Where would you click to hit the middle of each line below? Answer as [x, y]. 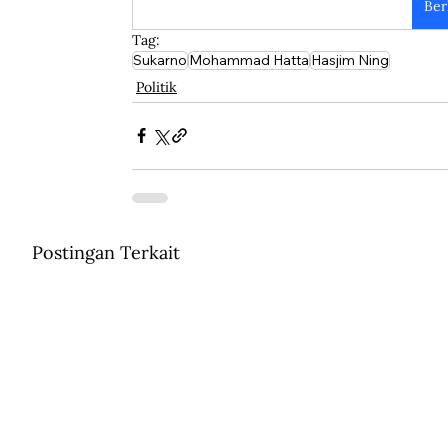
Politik [156, 86]
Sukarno [160, 59]
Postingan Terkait [106, 252]
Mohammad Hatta [249, 59]
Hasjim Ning [350, 59]
